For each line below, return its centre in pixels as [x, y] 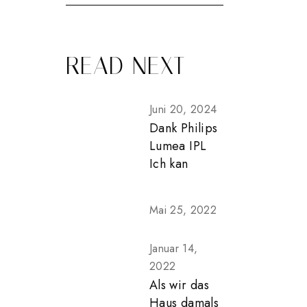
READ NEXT [126, 66]
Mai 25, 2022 [183, 210]
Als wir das [179, 285]
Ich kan [169, 164]
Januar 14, [174, 248]
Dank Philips [184, 128]
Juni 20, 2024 [183, 109]
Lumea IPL [178, 146]
